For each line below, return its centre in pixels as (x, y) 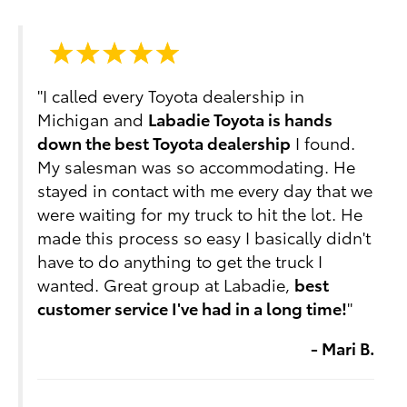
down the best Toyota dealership (164, 142)
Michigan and (93, 118)
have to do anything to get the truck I (180, 260)
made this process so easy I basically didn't (204, 236)
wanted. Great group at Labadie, (166, 283)
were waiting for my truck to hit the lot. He (200, 213)
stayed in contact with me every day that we (205, 189)
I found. (323, 142)
